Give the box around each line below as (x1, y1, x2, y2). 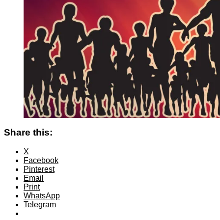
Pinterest (24, 165, 55, 173)
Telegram (24, 200, 56, 209)
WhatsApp (24, 191, 60, 200)
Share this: (4, 127, 53, 138)
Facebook (24, 156, 58, 165)
